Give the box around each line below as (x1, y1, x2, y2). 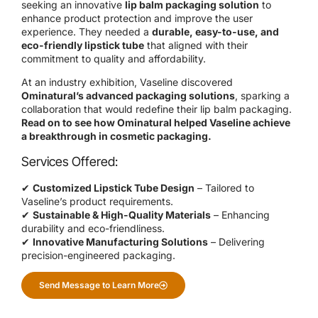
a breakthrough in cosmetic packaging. (21, 130, 212, 143)
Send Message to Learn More (39, 280, 159, 291)
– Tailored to (194, 181, 254, 194)
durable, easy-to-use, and (152, 26, 279, 38)
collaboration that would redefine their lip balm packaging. (21, 103, 292, 116)
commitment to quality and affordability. (21, 53, 206, 65)
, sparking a (235, 89, 290, 102)
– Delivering (208, 235, 265, 248)
